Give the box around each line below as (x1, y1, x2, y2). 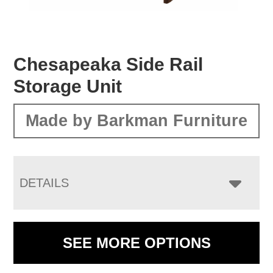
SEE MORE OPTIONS (62, 234, 211, 251)
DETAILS (19, 175, 69, 190)
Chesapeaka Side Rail (13, 54, 204, 74)
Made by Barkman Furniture (26, 111, 247, 130)
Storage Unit (13, 76, 122, 96)
